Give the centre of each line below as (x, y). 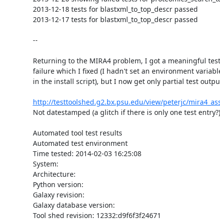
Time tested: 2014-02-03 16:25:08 (87, 153)
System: (45, 164)
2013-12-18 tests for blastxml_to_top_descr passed (115, 9)
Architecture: (54, 174)
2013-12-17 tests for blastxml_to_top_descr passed (115, 19)
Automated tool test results (77, 133)
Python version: (58, 184)
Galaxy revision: (58, 194)
